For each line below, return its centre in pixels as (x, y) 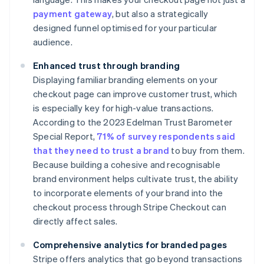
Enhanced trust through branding (107, 66)
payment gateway (72, 14)
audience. (53, 42)
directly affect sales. (75, 221)
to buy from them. (207, 151)
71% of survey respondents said (166, 136)
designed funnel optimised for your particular (125, 28)
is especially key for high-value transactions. (123, 108)
